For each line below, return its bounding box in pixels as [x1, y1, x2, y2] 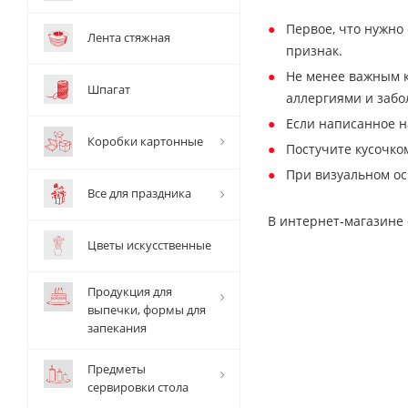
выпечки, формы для [87, 301, 206, 318]
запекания [87, 320, 147, 336]
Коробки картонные [87, 133, 203, 149]
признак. [286, 42, 342, 59]
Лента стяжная [87, 29, 170, 46]
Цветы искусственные [87, 237, 211, 253]
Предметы [87, 361, 146, 377]
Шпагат [87, 81, 130, 97]
